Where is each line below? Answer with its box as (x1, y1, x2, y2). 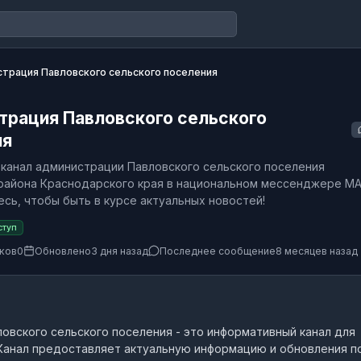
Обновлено (35, 244, 91, 257)
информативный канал (207, 324, 331, 338)
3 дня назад (91, 244, 148, 257)
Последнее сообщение (160, 244, 276, 257)
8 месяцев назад (276, 244, 358, 257)
